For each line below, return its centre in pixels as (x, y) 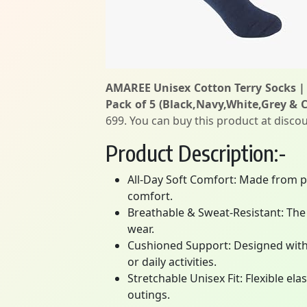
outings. (149, 295)
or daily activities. (172, 262)
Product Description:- (196, 153)
